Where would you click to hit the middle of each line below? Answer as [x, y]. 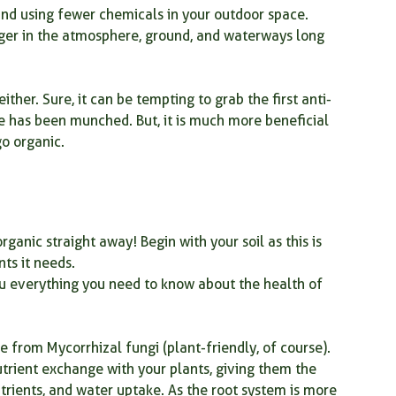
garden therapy [149, 38]
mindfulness [38, 38]
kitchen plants [265, 38]
